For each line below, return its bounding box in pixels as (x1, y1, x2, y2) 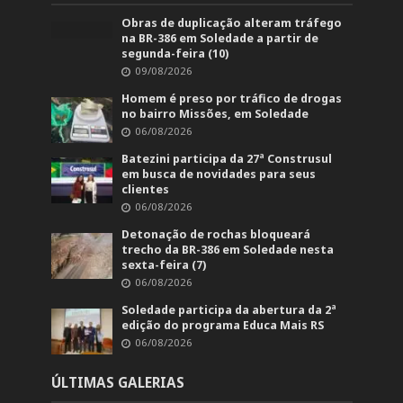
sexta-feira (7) (121, 256, 207, 273)
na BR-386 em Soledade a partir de (121, 30, 319, 46)
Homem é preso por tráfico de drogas (121, 90, 343, 106)
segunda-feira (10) (121, 45, 229, 61)
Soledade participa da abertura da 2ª (121, 301, 337, 318)
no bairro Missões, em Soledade (121, 105, 309, 121)
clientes (121, 181, 170, 197)
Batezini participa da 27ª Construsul (121, 150, 333, 166)
